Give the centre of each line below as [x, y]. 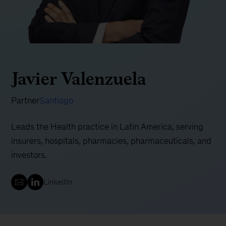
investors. [29, 155]
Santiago [56, 101]
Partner [25, 101]
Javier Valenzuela [79, 79]
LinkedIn [58, 182]
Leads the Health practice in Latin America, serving [107, 127]
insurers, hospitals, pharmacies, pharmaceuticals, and [111, 141]
